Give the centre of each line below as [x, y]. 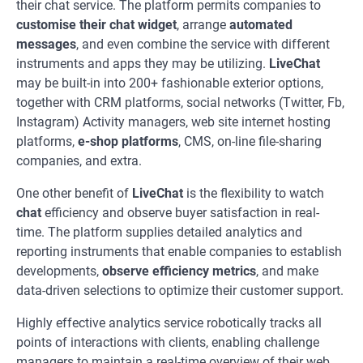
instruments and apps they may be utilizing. [143, 64]
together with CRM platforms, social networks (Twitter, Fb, [180, 102]
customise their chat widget [96, 25]
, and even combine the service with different [203, 44]
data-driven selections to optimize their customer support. [180, 290]
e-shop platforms [126, 141]
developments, [59, 271]
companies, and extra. [79, 161]
